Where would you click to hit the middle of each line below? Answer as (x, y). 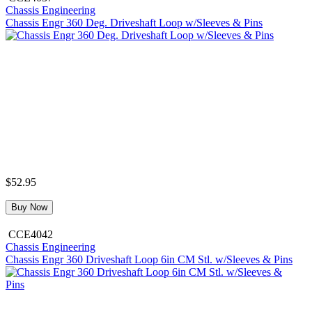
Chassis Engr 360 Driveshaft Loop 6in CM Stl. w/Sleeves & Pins (149, 259)
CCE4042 (31, 234)
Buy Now (29, 207)
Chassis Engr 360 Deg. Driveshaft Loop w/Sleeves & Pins (134, 22)
